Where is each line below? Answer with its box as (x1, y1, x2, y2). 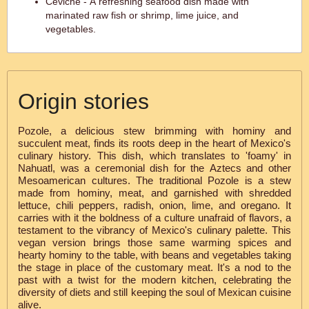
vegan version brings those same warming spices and (18, 237, 291, 248)
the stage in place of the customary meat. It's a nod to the (18, 261, 291, 273)
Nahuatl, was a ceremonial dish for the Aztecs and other (18, 162, 291, 174)
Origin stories (18, 89, 149, 114)
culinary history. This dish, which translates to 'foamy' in (18, 150, 291, 161)
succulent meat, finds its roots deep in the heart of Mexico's (18, 137, 291, 149)
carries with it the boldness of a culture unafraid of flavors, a (18, 212, 291, 223)
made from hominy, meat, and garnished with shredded (18, 187, 291, 199)
